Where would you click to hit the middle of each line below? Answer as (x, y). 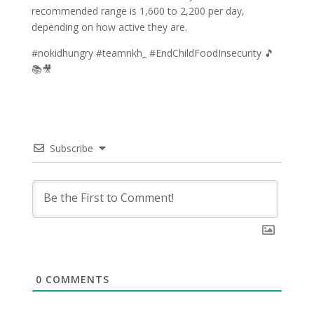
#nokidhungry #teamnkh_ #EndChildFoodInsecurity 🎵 (152, 53)
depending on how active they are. (109, 27)
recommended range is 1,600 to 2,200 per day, (138, 11)
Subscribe (71, 148)
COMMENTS (75, 279)
